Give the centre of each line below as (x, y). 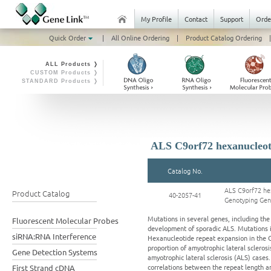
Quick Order (68, 38)
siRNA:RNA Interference (54, 236)
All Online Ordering (140, 38)
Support (232, 19)
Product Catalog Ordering (224, 38)
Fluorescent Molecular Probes (65, 220)
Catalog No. (185, 171)
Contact (196, 19)
